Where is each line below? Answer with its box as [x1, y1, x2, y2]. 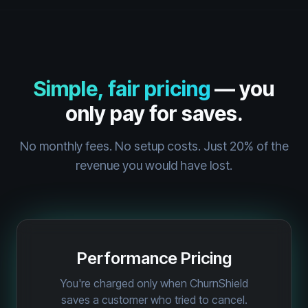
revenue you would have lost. [76, 158, 232, 173]
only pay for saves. [65, 101, 243, 126]
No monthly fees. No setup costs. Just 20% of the [19, 139, 289, 153]
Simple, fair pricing [34, 76, 210, 101]
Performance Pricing [76, 248, 232, 268]
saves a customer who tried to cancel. [60, 293, 247, 307]
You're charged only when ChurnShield [60, 276, 248, 290]
